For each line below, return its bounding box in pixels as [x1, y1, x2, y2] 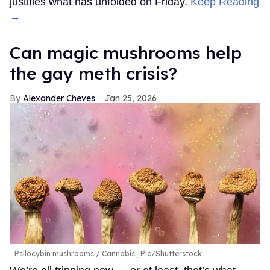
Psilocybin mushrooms [14, 248, 94, 258]
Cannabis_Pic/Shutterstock [100, 248, 202, 258]
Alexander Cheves [23, 92, 95, 104]
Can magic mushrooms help [10, 42, 242, 63]
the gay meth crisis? [10, 62, 177, 84]
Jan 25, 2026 [105, 92, 157, 104]
